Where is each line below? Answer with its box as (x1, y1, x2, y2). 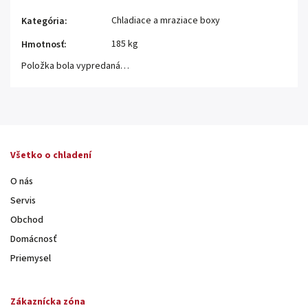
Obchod (10, 213, 43, 228)
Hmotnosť (21, 38, 64, 52)
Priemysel (10, 252, 51, 266)
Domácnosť (10, 232, 57, 247)
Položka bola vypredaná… (21, 59, 129, 74)
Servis (10, 194, 36, 208)
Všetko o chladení (10, 148, 91, 162)
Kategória (21, 14, 65, 29)
